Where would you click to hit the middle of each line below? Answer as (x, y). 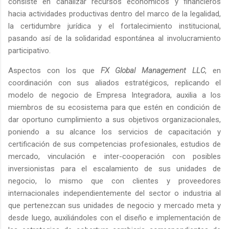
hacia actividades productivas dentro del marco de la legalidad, (114, 14)
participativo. (29, 51)
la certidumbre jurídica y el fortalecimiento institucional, (114, 26)
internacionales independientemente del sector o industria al (114, 193)
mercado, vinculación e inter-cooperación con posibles (114, 157)
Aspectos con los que (54, 71)
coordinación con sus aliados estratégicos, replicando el (114, 83)
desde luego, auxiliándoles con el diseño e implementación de (114, 218)
